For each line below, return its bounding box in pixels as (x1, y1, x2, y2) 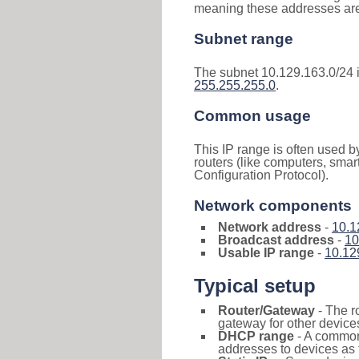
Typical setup (194, 275, 316, 296)
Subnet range (194, 30, 293, 47)
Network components (194, 197, 352, 214)
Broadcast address (218, 233, 334, 247)
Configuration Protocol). (194, 168, 329, 182)
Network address (218, 220, 321, 234)
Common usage (194, 107, 311, 124)
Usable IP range (218, 246, 314, 260)
